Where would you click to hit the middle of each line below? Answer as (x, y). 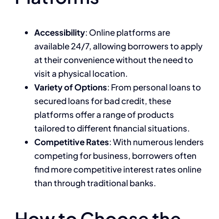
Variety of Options (71, 87)
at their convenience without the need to (114, 60)
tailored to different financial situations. (112, 128)
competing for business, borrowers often (115, 156)
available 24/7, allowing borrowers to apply (118, 46)
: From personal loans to (154, 87)
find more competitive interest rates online (118, 169)
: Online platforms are (128, 33)
